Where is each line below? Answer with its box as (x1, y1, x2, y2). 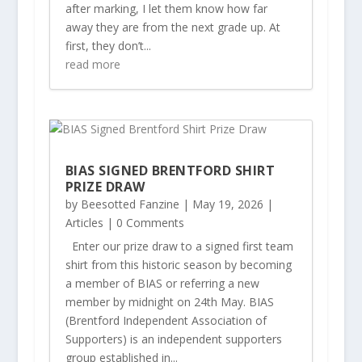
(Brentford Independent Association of (65, 313, 267, 329)
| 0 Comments (103, 215, 184, 231)
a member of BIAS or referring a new (65, 276, 259, 292)
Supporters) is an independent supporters (65, 331, 282, 347)
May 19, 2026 (192, 196, 263, 213)
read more (65, 56, 120, 72)
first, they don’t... (65, 37, 151, 53)
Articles (65, 215, 103, 231)
